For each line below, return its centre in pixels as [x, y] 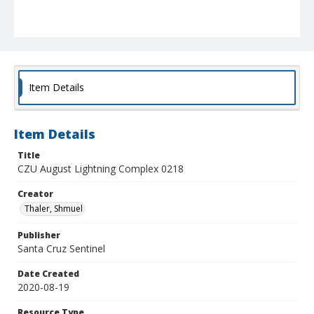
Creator [35, 194]
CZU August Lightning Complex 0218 [101, 169]
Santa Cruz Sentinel [61, 249]
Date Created [48, 274]
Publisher [39, 235]
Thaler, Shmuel [54, 209]
